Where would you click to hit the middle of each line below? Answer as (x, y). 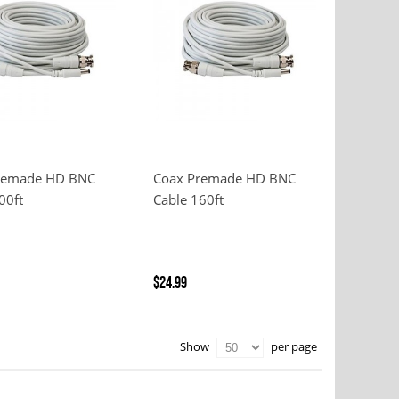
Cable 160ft (188, 200)
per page (293, 347)
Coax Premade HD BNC (224, 179)
